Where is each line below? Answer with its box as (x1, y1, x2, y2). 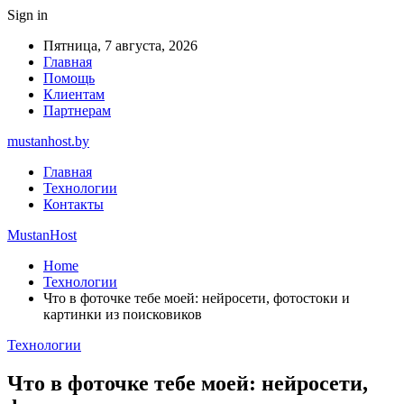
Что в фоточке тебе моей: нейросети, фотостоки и (43, 290, 350, 306)
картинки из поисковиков (43, 307, 202, 322)
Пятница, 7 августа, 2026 (43, 38, 197, 53)
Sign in (7, 7, 48, 23)
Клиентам (43, 87, 105, 102)
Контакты (43, 197, 104, 212)
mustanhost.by (7, 133, 89, 149)
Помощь (43, 70, 95, 86)
